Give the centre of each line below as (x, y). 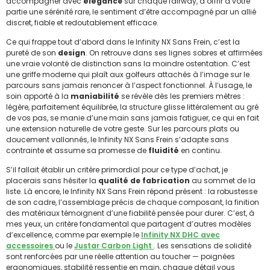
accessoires (30, 246)
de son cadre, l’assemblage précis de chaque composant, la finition (133, 202)
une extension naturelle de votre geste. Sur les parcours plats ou (123, 128)
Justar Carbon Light (114, 246)
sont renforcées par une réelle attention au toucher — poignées (121, 257)
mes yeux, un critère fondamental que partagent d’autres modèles (129, 224)
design (72, 52)
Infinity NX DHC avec (181, 235)
